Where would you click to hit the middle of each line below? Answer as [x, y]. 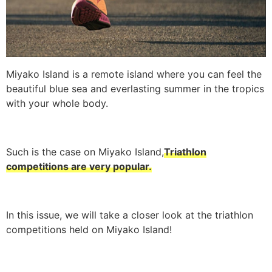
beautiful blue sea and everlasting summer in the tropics [135, 89]
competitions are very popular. [79, 166]
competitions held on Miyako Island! [89, 229]
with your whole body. [57, 103]
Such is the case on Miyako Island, [85, 152]
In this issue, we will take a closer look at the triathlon [130, 215]
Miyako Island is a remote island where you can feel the [134, 74]
